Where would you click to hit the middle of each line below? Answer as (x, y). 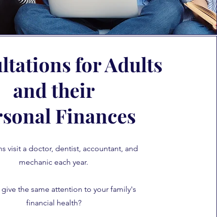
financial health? (54, 203)
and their (54, 90)
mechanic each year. (54, 162)
